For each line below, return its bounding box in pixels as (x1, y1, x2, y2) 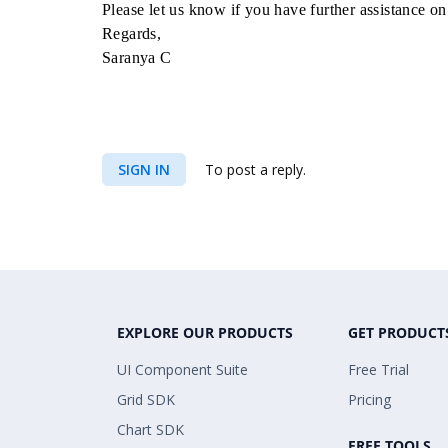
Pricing (348, 390, 391, 409)
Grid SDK (117, 390, 175, 409)
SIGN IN (118, 160, 170, 179)
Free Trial (348, 360, 409, 379)
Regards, (102, 25, 162, 42)
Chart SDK (117, 420, 184, 439)
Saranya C (102, 49, 172, 66)
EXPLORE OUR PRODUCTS (117, 323, 293, 342)
